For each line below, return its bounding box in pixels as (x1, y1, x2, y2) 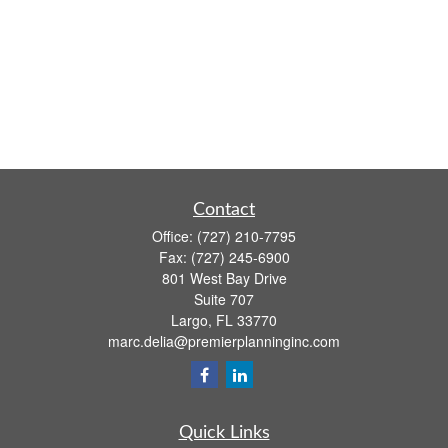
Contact (193, 201, 255, 219)
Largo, (171, 310, 212, 330)
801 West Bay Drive (161, 268, 287, 288)
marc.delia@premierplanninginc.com (108, 331, 340, 351)
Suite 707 (194, 289, 254, 309)
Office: (152, 226, 197, 246)
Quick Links (178, 424, 270, 442)
